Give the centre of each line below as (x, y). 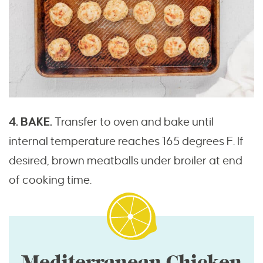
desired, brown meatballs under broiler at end (126, 161)
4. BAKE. (31, 122)
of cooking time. (50, 180)
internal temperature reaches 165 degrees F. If (126, 141)
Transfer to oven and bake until (133, 122)
